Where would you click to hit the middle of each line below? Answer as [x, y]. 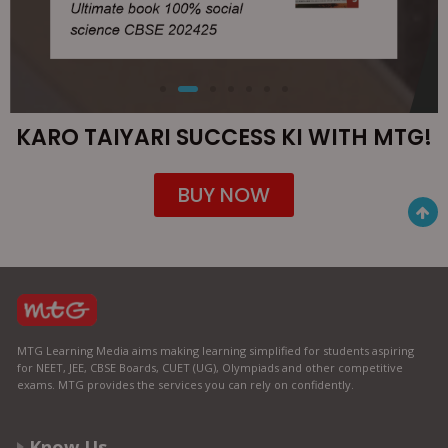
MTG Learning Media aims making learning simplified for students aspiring [215, 351]
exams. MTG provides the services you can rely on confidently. [185, 385]
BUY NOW [224, 195]
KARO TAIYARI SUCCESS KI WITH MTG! [224, 138]
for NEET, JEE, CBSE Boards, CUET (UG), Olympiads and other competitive [210, 368]
